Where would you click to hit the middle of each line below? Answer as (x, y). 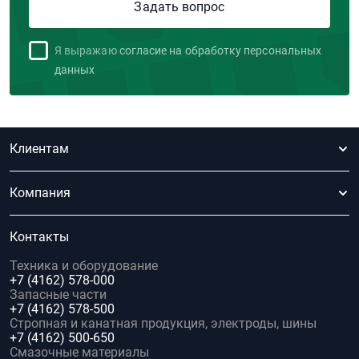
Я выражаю (86, 50)
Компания (40, 192)
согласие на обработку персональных (220, 50)
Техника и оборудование (84, 265)
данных (75, 69)
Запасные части (58, 294)
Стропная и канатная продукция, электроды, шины (163, 323)
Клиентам (39, 148)
